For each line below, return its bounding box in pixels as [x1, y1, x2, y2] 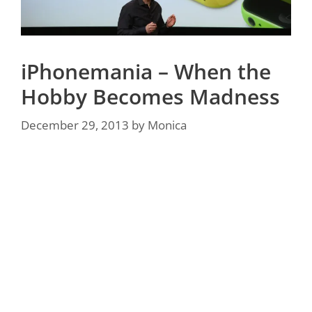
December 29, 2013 [21, 117, 129, 134]
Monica [148, 117, 187, 134]
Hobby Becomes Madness [21, 81, 280, 111]
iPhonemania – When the [21, 56, 271, 86]
